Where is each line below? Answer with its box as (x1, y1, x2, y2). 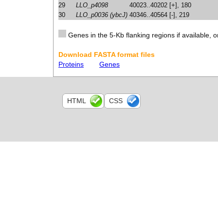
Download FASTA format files (58, 51, 155, 58)
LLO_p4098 (76, 1, 108, 9)
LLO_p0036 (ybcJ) (76, 11, 127, 18)
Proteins (58, 60, 84, 68)
